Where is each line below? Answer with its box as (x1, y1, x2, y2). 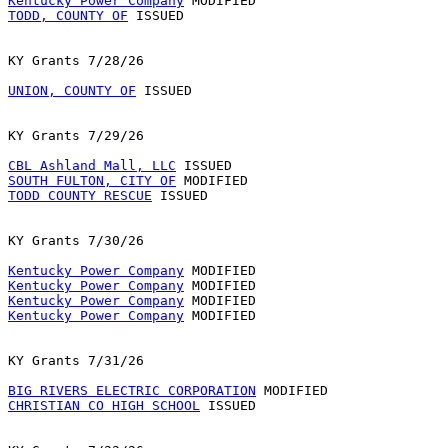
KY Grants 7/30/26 (8, 233, 144, 249)
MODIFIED (184, 308, 256, 324)
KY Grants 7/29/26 (8, 128, 144, 144)
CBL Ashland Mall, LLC (8, 158, 176, 174)
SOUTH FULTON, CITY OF (8, 173, 176, 189)
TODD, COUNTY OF (8, 8, 128, 24)
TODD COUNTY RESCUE (8, 188, 152, 204)
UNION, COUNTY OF (8, 83, 136, 99)
